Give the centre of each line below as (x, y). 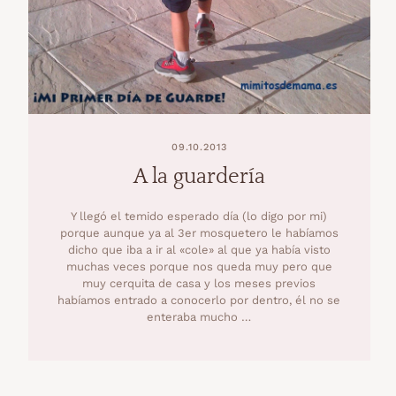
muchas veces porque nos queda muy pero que (199, 266)
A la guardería (199, 176)
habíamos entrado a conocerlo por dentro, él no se (199, 300)
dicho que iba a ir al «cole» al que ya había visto (199, 249)
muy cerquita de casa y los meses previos (199, 283)
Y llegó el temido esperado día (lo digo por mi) (199, 216)
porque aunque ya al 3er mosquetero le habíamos (199, 232)
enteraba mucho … (199, 316)
